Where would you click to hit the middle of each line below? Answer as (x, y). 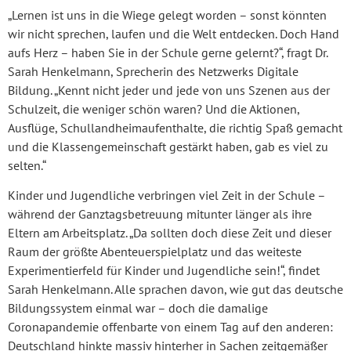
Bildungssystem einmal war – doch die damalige (138, 308)
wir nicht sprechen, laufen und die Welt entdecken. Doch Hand (174, 33)
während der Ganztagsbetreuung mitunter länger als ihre (160, 214)
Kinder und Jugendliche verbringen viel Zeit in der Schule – (166, 195)
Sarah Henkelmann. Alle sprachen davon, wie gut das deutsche (175, 289)
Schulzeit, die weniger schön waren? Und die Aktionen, (154, 109)
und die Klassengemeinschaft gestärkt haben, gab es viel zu (168, 146)
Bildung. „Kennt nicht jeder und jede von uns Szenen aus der (169, 90)
